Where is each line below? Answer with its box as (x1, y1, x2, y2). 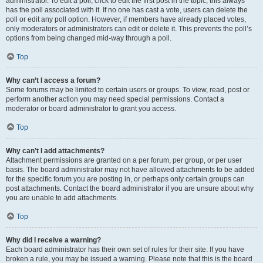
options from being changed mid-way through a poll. (6, 34, 171, 42)
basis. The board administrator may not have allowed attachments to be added (6, 166, 255, 174)
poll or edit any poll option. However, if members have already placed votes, (6, 15, 246, 23)
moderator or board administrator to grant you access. (6, 104, 176, 113)
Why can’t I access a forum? (6, 76, 100, 85)
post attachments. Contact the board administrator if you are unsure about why (6, 184, 254, 193)
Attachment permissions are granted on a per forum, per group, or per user (6, 156, 242, 164)
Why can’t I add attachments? (6, 147, 104, 155)
